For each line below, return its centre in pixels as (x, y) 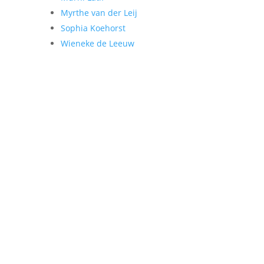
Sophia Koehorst (93, 28)
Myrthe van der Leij (99, 13)
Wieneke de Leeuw (98, 44)
